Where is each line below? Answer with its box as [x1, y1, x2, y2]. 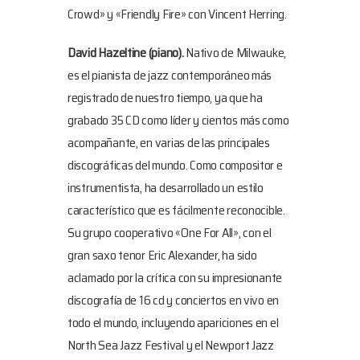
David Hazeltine [67, 43, 149, 63]
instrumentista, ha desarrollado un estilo [67, 178, 264, 198]
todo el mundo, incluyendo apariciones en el [67, 313, 279, 333]
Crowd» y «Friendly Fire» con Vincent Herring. [67, 4, 289, 24]
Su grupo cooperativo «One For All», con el [67, 223, 272, 243]
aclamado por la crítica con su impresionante [67, 268, 283, 288]
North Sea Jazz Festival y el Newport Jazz [67, 335, 274, 355]
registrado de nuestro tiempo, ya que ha [67, 88, 263, 108]
